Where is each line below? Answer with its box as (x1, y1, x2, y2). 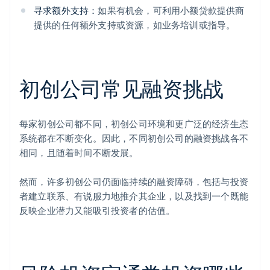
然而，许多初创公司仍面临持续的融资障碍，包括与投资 (19, 175, 249, 188)
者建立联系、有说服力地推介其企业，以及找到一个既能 (19, 190, 249, 202)
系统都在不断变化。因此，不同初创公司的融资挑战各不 (19, 132, 249, 145)
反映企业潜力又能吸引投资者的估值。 (19, 204, 175, 217)
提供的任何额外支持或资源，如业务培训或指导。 (34, 19, 236, 31)
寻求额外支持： (34, 4, 98, 17)
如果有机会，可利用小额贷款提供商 (98, 4, 245, 17)
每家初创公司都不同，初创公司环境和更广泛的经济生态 (19, 118, 249, 130)
